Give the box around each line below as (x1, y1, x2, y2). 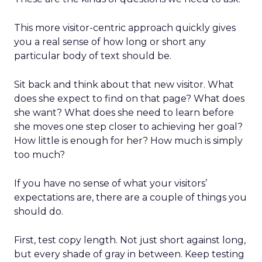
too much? (14, 149, 65, 160)
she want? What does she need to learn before (14, 107, 234, 118)
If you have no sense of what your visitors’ (14, 178, 207, 189)
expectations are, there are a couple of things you (14, 192, 247, 203)
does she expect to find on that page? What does (14, 93, 244, 104)
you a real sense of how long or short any (14, 36, 206, 47)
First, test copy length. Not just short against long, (14, 235, 246, 246)
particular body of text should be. (14, 50, 171, 61)
